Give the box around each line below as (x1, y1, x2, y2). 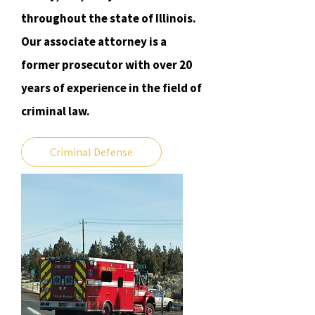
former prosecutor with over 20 (21, 57, 192, 72)
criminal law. (21, 103, 90, 119)
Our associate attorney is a (21, 34, 167, 49)
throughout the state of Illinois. (21, 11, 196, 26)
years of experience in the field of (21, 80, 202, 96)
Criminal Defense (50, 145, 133, 159)
